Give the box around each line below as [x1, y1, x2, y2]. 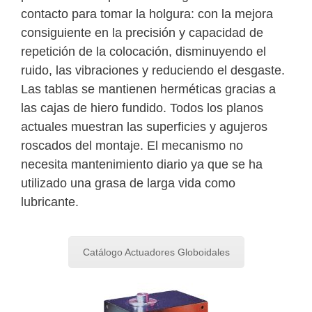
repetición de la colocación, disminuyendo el [21, 44, 266, 58]
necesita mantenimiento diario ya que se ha [21, 157, 263, 171]
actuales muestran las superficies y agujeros [21, 119, 267, 134]
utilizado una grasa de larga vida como [21, 175, 235, 190]
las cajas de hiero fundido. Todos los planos [21, 100, 263, 115]
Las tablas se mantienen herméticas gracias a [21, 81, 276, 96]
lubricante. [21, 194, 79, 209]
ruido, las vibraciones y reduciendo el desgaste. [21, 63, 285, 77]
